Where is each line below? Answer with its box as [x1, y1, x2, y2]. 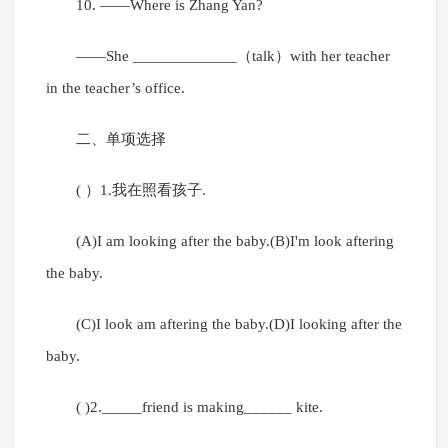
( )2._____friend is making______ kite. [75, 399, 323, 416]
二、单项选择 [75, 131, 166, 148]
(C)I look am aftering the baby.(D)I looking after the [75, 316, 402, 333]
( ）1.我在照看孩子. [75, 182, 206, 199]
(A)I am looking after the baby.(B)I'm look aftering [75, 233, 394, 250]
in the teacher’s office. [45, 80, 185, 97]
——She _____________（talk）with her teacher [75, 48, 390, 65]
